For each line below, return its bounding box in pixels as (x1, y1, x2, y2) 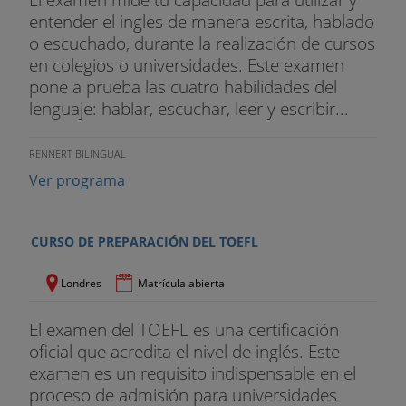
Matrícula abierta (138, 275, 225, 292)
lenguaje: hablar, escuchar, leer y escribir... (29, 96, 349, 121)
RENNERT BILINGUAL (29, 147, 126, 161)
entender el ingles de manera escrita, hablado (29, 9, 374, 34)
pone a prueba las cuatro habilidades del (29, 74, 337, 100)
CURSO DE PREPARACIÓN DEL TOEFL (31, 233, 258, 251)
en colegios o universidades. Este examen (29, 53, 344, 78)
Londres (61, 275, 101, 292)
